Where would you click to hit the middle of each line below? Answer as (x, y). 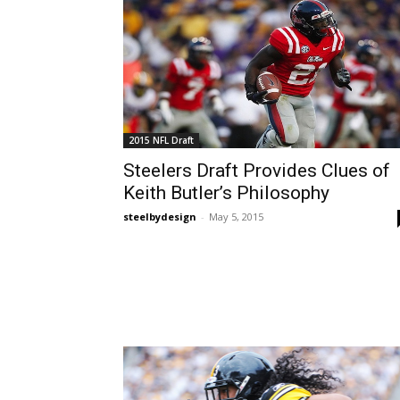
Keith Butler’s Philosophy (226, 193)
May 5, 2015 (236, 217)
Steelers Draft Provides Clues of (257, 171)
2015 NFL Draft (161, 141)
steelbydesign (160, 217)
